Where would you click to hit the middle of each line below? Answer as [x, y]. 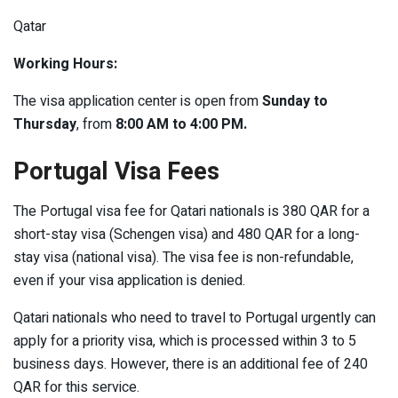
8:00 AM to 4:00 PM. [181, 124]
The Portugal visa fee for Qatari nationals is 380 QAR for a [191, 211]
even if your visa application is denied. [129, 280]
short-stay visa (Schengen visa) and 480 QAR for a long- [187, 234]
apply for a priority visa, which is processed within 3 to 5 [185, 341]
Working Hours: [65, 64]
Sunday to [295, 101]
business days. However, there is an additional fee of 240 [191, 364]
